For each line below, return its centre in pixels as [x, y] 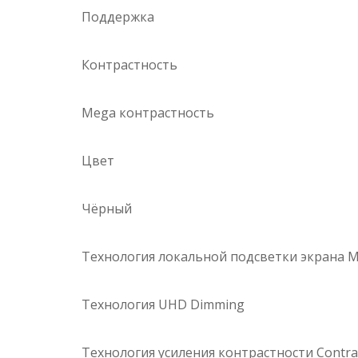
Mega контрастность [148, 113]
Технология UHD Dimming [163, 305]
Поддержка [118, 17]
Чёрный [107, 209]
